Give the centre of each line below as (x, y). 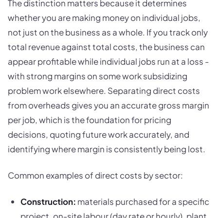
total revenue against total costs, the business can (106, 47)
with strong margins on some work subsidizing (98, 76)
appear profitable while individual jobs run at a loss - (108, 62)
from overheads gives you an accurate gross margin (109, 105)
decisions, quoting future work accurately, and (99, 135)
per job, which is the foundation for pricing (90, 120)
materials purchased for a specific (142, 202)
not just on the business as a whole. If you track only (108, 32)
